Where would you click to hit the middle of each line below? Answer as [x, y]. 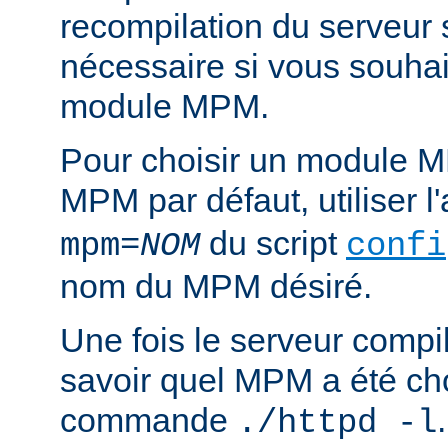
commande [148, 420]
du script [273, 243]
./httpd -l [337, 423]
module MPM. [164, 106]
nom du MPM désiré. [216, 286]
